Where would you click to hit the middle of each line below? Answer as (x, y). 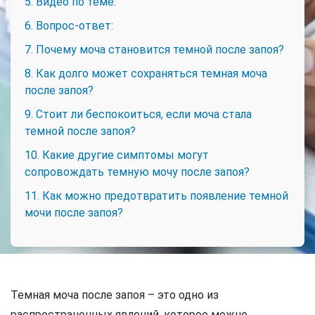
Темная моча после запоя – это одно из (115, 295)
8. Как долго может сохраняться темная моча (146, 73)
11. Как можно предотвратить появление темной (156, 195)
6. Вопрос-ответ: (69, 25)
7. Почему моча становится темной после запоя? (154, 49)
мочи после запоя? (74, 212)
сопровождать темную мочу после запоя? (137, 172)
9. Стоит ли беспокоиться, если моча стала (138, 114)
